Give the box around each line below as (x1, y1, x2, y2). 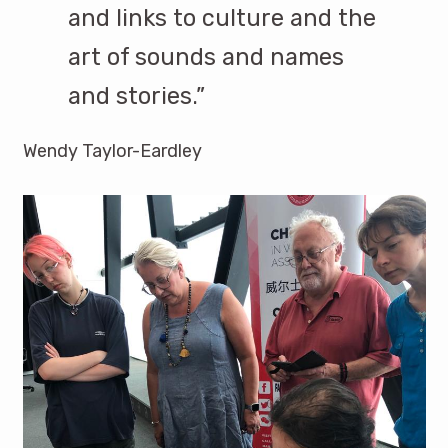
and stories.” (67, 81, 205, 110)
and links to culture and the (67, 3, 376, 32)
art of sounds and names (67, 42, 344, 71)
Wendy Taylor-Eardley (22, 140, 202, 163)
